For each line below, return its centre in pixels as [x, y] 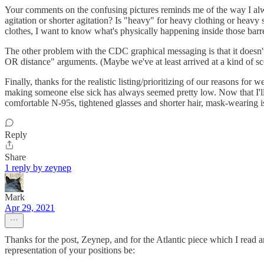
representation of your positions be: [70, 250]
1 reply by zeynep [38, 168]
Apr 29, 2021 [30, 208]
